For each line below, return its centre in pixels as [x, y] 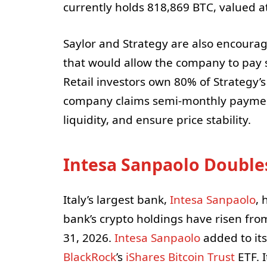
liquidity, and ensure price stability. [157, 119]
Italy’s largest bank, [116, 199]
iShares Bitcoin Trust [180, 257]
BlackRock [89, 257]
